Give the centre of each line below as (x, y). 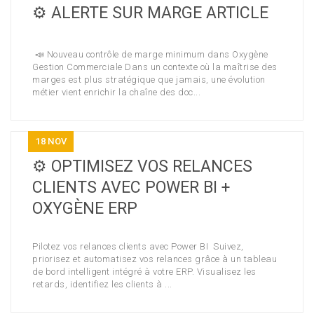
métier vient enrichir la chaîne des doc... (116, 92)
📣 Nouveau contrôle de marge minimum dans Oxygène (150, 54)
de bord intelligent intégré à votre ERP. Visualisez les (144, 272)
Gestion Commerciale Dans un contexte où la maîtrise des (155, 67)
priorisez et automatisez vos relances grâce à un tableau (155, 259)
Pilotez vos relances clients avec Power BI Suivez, (138, 246)
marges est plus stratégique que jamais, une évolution (149, 80)
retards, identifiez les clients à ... (102, 284)
